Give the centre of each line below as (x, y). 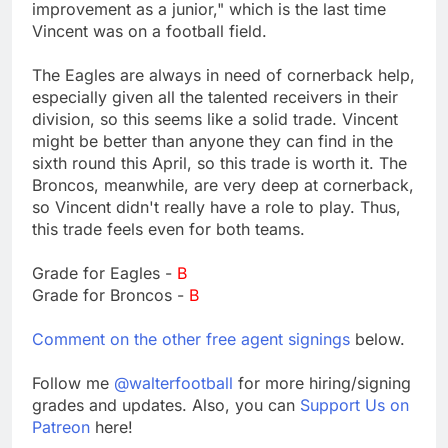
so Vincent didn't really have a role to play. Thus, (216, 206)
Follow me (73, 382)
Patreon (61, 426)
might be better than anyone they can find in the (212, 140)
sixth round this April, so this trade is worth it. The (219, 162)
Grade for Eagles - (104, 272)
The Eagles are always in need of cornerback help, (223, 74)
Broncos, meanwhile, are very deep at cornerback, (223, 184)
